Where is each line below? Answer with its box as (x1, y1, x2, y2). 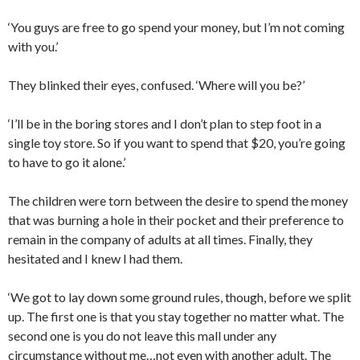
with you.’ (8, 39, 58, 55)
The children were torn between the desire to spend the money (8, 193, 348, 209)
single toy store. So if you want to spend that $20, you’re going (8, 135, 346, 151)
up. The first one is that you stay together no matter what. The (8, 309, 344, 325)
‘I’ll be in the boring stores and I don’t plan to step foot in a (8, 116, 321, 132)
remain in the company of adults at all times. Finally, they (8, 231, 313, 247)
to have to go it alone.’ (8, 154, 125, 170)
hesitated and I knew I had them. (8, 251, 182, 267)
